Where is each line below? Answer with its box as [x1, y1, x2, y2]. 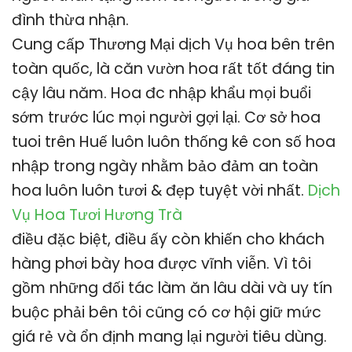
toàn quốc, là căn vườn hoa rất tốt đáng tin [12, 58, 335, 80]
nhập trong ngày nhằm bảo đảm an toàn [12, 156, 318, 178]
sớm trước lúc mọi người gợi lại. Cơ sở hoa [12, 107, 321, 129]
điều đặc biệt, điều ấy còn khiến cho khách [12, 229, 324, 251]
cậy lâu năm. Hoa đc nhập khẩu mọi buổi [12, 82, 311, 104]
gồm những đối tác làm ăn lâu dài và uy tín [12, 277, 332, 299]
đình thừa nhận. [12, 9, 129, 31]
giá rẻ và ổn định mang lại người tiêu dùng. [12, 326, 327, 348]
